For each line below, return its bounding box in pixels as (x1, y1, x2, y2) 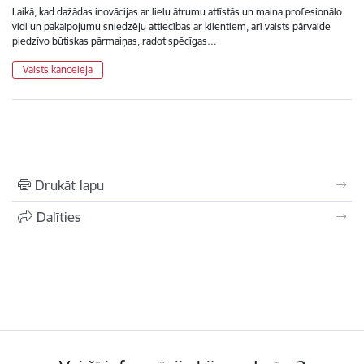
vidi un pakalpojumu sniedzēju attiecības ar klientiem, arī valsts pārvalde (12, 19, 331, 32)
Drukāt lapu (35, 176, 104, 193)
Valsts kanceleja (23, 63, 93, 76)
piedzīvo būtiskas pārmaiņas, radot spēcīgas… (12, 34, 217, 47)
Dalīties (37, 208, 80, 225)
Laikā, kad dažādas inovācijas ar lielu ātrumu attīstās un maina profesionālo (12, 5, 342, 18)
